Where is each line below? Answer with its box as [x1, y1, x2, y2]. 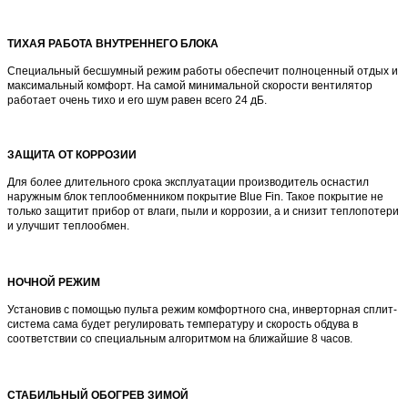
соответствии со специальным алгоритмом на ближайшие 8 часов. [7, 331, 352, 345]
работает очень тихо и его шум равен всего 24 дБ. [7, 93, 267, 107]
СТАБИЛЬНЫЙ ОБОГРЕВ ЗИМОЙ [7, 388, 189, 402]
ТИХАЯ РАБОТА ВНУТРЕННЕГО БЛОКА [7, 36, 219, 50]
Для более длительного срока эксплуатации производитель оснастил [7, 175, 369, 189]
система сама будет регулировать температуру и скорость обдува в [7, 317, 358, 331]
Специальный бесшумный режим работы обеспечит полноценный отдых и [7, 64, 398, 77]
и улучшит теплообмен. [7, 219, 129, 232]
